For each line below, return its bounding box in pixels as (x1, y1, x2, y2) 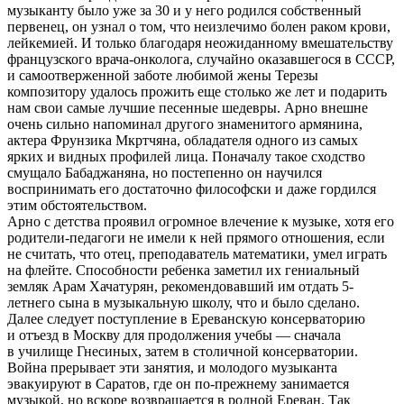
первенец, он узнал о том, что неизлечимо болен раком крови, (7, 18, 390, 34)
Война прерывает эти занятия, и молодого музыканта (7, 359, 337, 375)
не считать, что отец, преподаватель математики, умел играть (7, 245, 387, 262)
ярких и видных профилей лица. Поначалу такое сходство (7, 148, 365, 164)
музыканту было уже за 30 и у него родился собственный (7, 2, 362, 18)
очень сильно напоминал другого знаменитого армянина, (7, 115, 363, 132)
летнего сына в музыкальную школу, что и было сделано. (7, 294, 360, 310)
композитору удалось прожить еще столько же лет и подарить (7, 83, 387, 99)
